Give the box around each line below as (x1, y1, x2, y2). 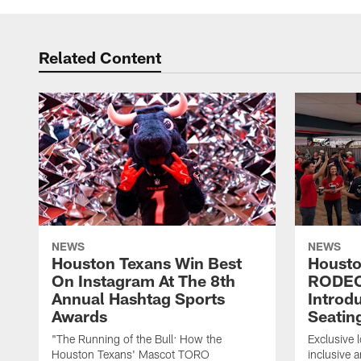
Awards (52, 306, 107, 326)
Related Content (39, 48, 161, 67)
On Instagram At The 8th (52, 271, 235, 291)
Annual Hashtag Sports (52, 288, 225, 309)
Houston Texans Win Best (52, 253, 242, 273)
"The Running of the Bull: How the (52, 332, 222, 346)
